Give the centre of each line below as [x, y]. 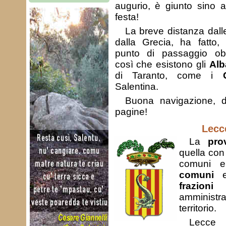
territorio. [197, 208]
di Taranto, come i [169, 75]
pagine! [131, 112]
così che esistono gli [162, 64]
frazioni [196, 186]
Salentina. [136, 87]
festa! [127, 17]
